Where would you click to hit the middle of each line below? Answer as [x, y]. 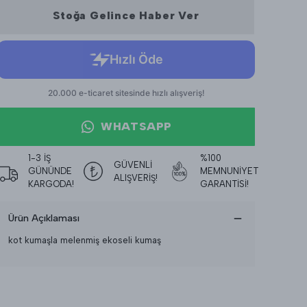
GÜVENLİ [133, 164]
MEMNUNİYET [229, 171]
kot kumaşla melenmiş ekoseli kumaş [85, 240]
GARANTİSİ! [224, 184]
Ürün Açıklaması [44, 218]
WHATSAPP [136, 126]
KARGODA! [51, 184]
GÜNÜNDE [50, 171]
